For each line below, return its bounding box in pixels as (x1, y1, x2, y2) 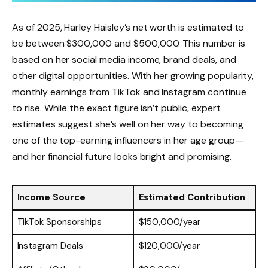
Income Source (17, 191, 86, 203)
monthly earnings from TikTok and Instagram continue (12, 86, 246, 99)
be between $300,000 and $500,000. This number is (12, 37, 245, 50)
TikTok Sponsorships (17, 215, 102, 228)
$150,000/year (138, 215, 200, 228)
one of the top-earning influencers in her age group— (12, 134, 243, 147)
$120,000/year (138, 239, 200, 252)
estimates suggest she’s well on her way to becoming (12, 118, 243, 131)
